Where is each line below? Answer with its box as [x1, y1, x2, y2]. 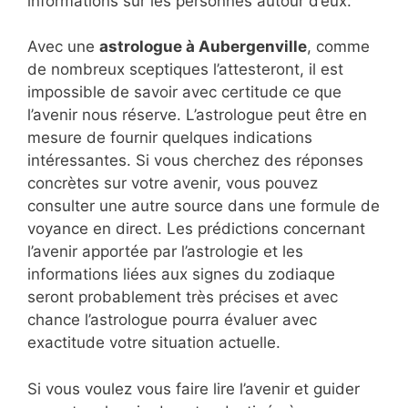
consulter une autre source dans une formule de [27, 197, 380, 216]
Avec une [27, 37, 99, 56]
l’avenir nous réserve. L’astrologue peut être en [27, 106, 367, 125]
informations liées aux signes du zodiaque [27, 265, 335, 284]
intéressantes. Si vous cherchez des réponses [27, 151, 363, 170]
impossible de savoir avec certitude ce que [27, 83, 342, 102]
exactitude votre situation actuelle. [27, 333, 280, 352]
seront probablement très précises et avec [27, 288, 338, 307]
